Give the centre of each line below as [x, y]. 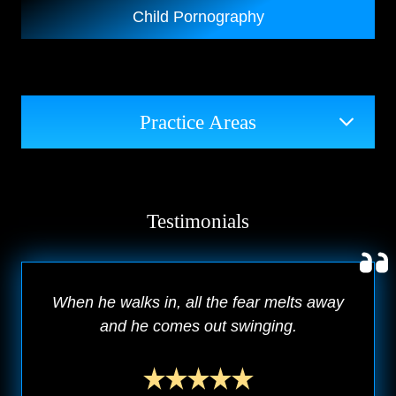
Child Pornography [198, 17]
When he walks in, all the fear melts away [198, 303]
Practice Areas [198, 122]
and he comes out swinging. [198, 327]
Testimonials [198, 221]
